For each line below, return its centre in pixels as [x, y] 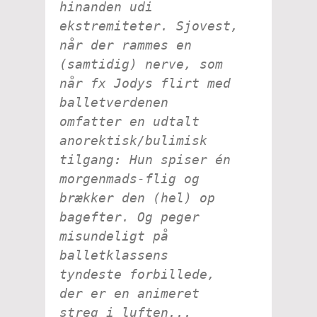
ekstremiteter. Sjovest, [149, 25]
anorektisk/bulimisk [133, 140]
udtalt [176, 121]
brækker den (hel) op [137, 197]
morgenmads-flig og [129, 178]
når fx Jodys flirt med [145, 83]
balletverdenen [114, 102]
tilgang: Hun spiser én [145, 159]
